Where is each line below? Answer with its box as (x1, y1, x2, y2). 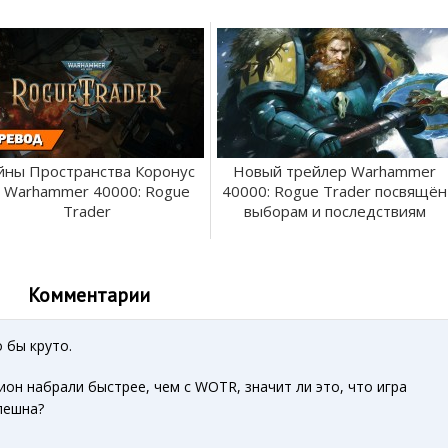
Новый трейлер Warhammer (233, 161, 436, 182)
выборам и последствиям (243, 201, 426, 222)
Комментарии (28, 281, 150, 307)
